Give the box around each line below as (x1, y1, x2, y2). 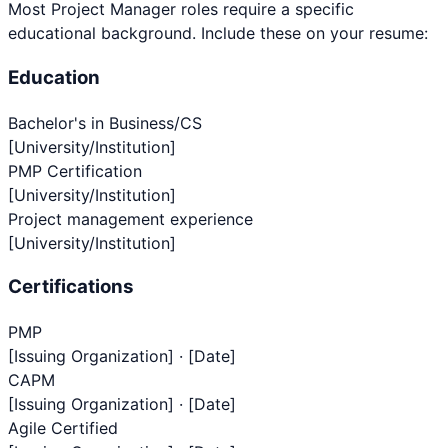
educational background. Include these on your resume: (8, 23, 428, 44)
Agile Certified (8, 417, 118, 438)
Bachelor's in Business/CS (8, 112, 202, 133)
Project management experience (8, 208, 253, 229)
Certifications (8, 275, 134, 299)
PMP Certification (8, 160, 142, 181)
